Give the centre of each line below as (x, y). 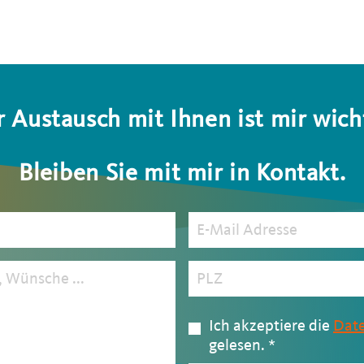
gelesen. (238, 345)
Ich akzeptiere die (271, 325)
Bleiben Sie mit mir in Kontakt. (182, 173)
